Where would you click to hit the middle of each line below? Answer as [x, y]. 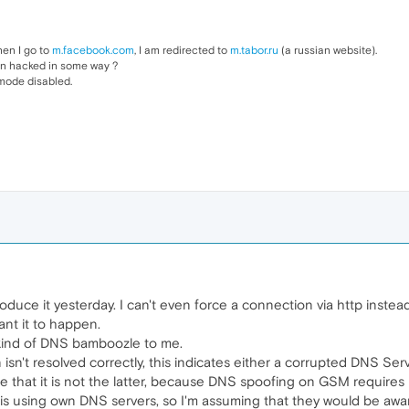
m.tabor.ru [254, 50]
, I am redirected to [182, 50]
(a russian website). [328, 50]
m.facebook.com [93, 50]
